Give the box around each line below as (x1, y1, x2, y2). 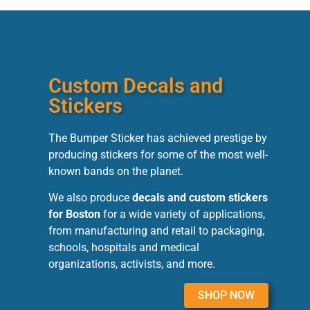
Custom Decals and (48, 73, 223, 98)
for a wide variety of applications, (100, 208, 265, 221)
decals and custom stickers (132, 191, 268, 205)
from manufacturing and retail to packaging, (48, 224, 264, 238)
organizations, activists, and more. (48, 257, 215, 271)
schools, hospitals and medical (48, 241, 199, 255)
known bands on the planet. (48, 164, 183, 178)
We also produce (48, 191, 132, 205)
